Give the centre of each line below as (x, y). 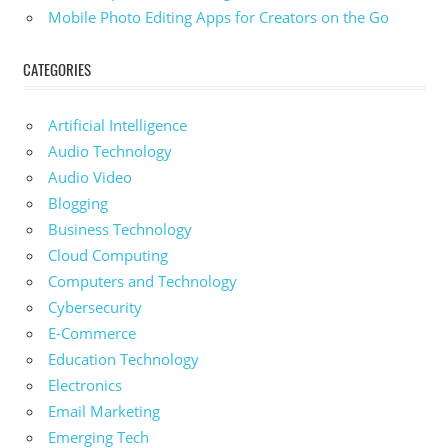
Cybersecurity (95, 307)
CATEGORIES (56, 68)
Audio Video (90, 177)
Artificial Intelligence (117, 125)
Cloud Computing (108, 255)
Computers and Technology (142, 281)
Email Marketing (104, 411)
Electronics (85, 385)
